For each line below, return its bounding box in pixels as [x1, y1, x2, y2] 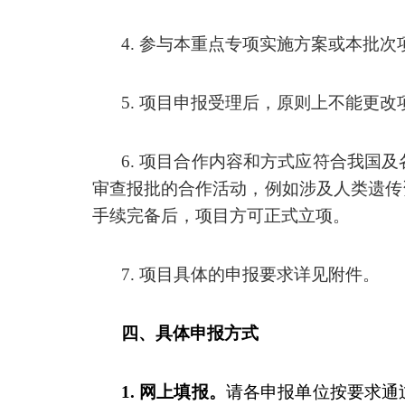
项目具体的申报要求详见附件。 [139, 265, 380, 284]
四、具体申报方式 [121, 324, 259, 343]
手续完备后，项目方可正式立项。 [92, 206, 350, 225]
